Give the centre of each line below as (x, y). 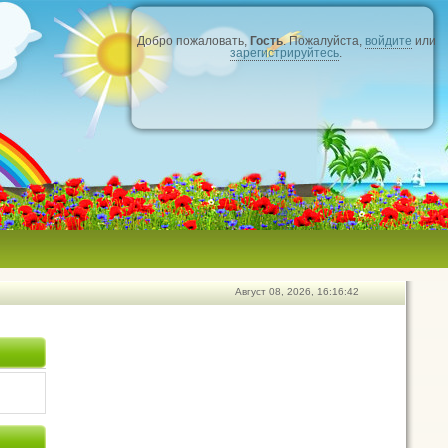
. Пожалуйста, (323, 41)
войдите (388, 41)
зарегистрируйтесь (284, 53)
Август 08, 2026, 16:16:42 (297, 291)
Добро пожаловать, (193, 41)
